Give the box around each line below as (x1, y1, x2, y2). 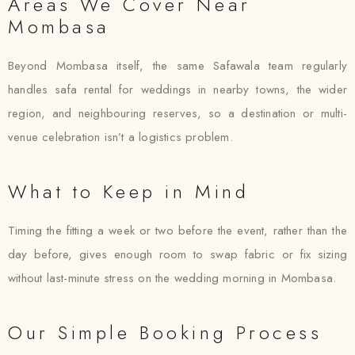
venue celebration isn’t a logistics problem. (8, 128, 233, 146)
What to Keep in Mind (8, 177, 250, 205)
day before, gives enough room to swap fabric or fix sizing (8, 246, 347, 263)
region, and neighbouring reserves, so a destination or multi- (8, 105, 347, 122)
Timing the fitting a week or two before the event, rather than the (8, 222, 347, 239)
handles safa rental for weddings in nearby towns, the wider (8, 81, 347, 98)
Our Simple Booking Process (8, 319, 323, 346)
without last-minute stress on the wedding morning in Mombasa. (8, 269, 337, 287)
